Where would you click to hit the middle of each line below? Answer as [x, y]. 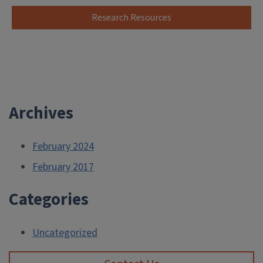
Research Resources [131, 18]
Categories [49, 200]
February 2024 [63, 146]
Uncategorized [65, 233]
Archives [41, 113]
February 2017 [63, 167]
